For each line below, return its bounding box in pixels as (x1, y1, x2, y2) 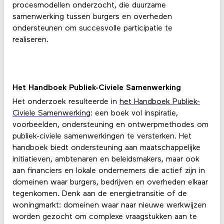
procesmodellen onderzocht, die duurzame (12, 1, 166, 9)
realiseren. (12, 36, 51, 44)
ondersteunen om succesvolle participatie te (12, 24, 172, 32)
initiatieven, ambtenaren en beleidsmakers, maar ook (12, 155, 199, 163)
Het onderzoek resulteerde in (12, 97, 119, 106)
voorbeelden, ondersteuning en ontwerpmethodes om (12, 120, 208, 129)
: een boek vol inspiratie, (90, 109, 178, 117)
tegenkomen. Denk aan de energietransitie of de (12, 189, 187, 198)
